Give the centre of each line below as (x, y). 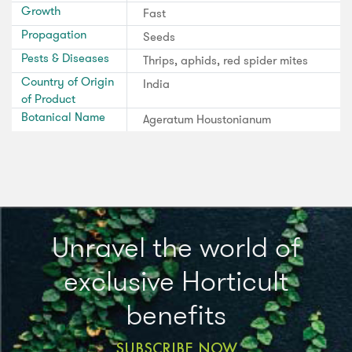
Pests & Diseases (65, 58)
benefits (176, 314)
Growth (41, 11)
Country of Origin (68, 81)
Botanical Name (63, 117)
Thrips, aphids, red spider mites (225, 60)
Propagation (54, 34)
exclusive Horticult (176, 280)
